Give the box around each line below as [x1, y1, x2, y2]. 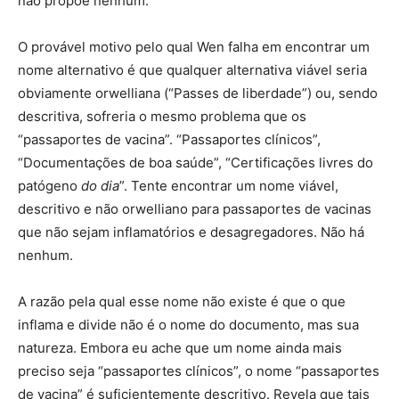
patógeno [18, 177, 81, 195]
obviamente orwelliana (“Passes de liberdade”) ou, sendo [18, 85, 378, 102]
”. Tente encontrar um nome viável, [119, 177, 338, 195]
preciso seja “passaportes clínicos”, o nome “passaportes [18, 362, 379, 380]
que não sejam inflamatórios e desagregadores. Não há [18, 224, 364, 241]
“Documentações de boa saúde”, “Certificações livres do [18, 154, 373, 172]
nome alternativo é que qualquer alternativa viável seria [18, 61, 367, 79]
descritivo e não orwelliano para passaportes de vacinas [18, 200, 371, 218]
